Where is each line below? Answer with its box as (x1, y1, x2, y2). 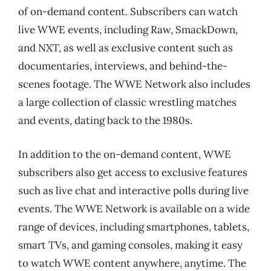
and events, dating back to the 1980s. (18, 114, 192, 127)
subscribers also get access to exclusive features (18, 165, 247, 179)
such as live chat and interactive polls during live (18, 183, 249, 197)
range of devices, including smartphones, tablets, (18, 220, 249, 233)
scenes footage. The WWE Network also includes (18, 77, 250, 91)
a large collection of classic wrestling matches (18, 96, 237, 109)
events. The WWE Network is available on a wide (18, 201, 250, 215)
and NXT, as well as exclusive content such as (18, 41, 233, 54)
